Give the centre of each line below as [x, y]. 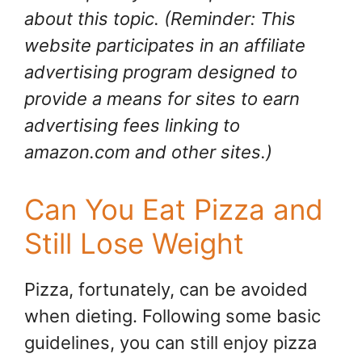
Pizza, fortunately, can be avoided [166, 289]
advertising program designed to [161, 72]
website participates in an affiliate [165, 45]
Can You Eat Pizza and [174, 209]
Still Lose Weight [134, 243]
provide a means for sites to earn [162, 98]
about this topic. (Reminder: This [160, 18]
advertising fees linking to [132, 125]
